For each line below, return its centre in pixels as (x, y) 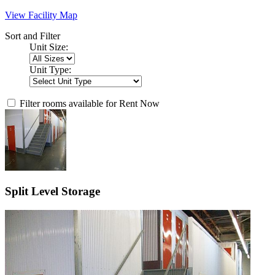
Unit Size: (49, 47)
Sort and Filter (33, 36)
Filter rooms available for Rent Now (90, 104)
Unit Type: (50, 70)
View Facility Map (41, 15)
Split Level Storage (52, 191)
